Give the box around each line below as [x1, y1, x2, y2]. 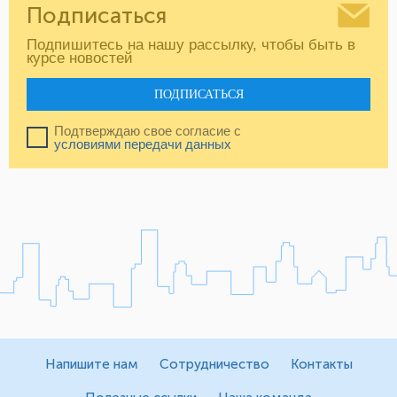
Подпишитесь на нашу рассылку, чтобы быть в [27, 36, 355, 54]
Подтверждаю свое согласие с [54, 123, 245, 139]
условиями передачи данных [54, 136, 231, 152]
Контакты [290, 356, 353, 373]
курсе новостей [27, 50, 133, 67]
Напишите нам [44, 356, 138, 373]
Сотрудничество [159, 356, 269, 373]
